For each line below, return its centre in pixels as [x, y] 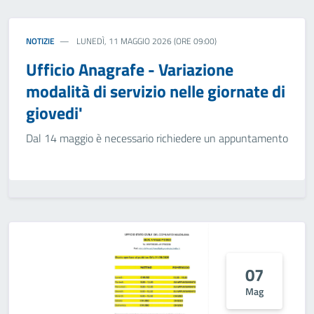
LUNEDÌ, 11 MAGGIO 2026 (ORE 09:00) [146, 41]
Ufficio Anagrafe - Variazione [130, 69]
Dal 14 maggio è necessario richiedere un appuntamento [157, 138]
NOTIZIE [40, 41]
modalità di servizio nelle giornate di [156, 91]
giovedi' [54, 113]
